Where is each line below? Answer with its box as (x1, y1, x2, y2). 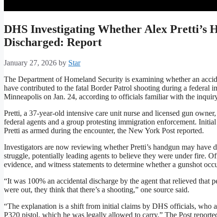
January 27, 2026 (4, 59, 57, 67)
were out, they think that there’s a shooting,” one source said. (4, 186, 189, 194)
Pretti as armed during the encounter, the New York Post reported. (4, 126, 204, 135)
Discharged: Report (4, 36, 102, 49)
